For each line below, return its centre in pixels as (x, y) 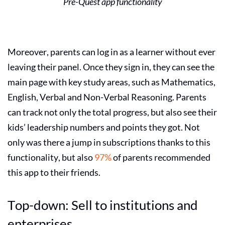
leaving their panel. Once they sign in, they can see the (111, 67)
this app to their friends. (54, 172)
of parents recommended (161, 157)
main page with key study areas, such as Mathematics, (111, 82)
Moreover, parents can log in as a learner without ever (111, 51)
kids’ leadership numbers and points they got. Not (104, 127)
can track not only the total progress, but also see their (112, 112)
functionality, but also (51, 157)
